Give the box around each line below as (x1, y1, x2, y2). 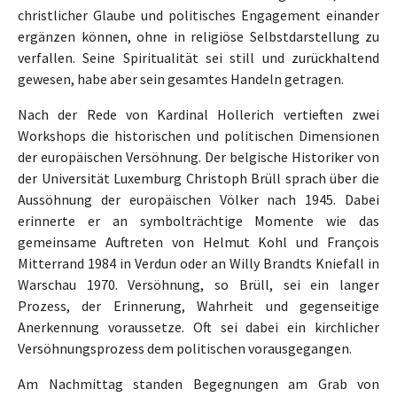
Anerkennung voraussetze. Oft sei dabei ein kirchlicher (18, 318, 379, 337)
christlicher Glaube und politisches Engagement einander (18, 6, 379, 25)
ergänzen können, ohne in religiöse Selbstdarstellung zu (18, 27, 379, 46)
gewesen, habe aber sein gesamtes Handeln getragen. (18, 70, 344, 89)
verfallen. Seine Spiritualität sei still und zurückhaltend (18, 49, 379, 67)
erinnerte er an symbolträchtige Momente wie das (18, 212, 379, 230)
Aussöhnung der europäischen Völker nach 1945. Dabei (18, 191, 379, 209)
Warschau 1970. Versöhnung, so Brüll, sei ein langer (18, 276, 379, 294)
